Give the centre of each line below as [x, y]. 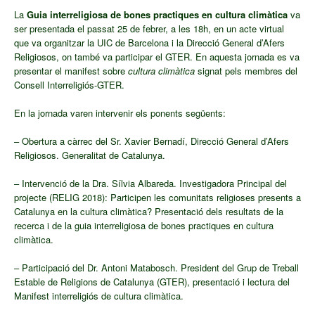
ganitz [64, 43]
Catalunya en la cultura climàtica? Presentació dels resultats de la [149, 212]
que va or [33, 43]
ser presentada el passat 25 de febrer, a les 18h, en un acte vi [140, 29]
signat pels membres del [246, 71]
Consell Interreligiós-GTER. [69, 85]
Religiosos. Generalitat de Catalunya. [90, 155]
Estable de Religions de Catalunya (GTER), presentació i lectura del [152, 282]
